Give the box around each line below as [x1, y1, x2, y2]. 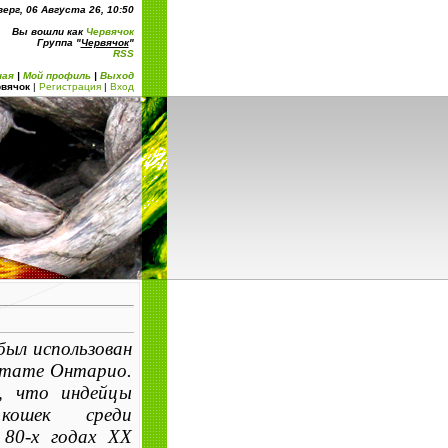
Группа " [36, 37, 81, 48]
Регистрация [38, 81, 101, 92]
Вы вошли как [11, 26, 86, 37]
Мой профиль [22, 70, 91, 81]
